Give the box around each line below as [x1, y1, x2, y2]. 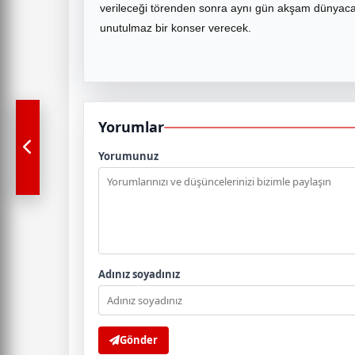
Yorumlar [98, 117, 164, 136]
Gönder [120, 333, 158, 347]
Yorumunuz [98, 149, 158, 163]
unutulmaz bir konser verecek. [100, 21, 251, 34]
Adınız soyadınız [98, 267, 180, 281]
